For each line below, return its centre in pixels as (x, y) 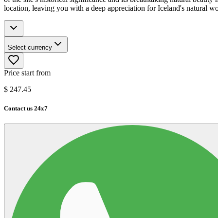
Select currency (30, 48)
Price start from (27, 73)
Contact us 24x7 (26, 109)
